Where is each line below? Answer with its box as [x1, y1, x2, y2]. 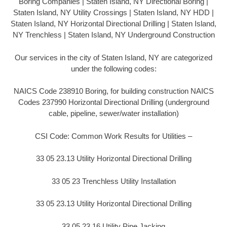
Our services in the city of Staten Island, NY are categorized [15, 53, 212, 62]
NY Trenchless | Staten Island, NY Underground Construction [12, 30, 215, 40]
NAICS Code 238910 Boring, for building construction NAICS [13, 87, 214, 96]
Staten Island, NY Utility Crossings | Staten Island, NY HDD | [13, 8, 214, 17]
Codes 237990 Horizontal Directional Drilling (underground [18, 98, 209, 107]
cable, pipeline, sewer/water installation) [48, 109, 179, 118]
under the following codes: [70, 64, 157, 73]
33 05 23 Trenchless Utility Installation [51, 176, 176, 185]
